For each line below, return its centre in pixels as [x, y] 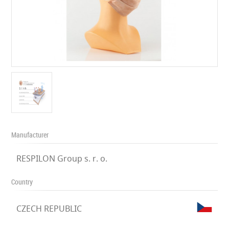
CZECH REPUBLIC [49, 209]
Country [22, 182]
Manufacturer [30, 135]
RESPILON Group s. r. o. [62, 158]
